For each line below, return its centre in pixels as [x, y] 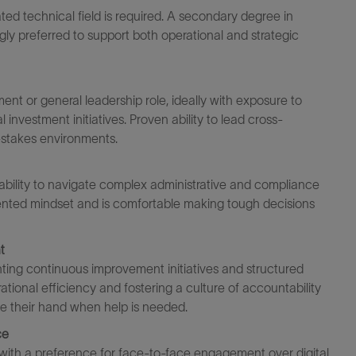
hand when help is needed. [113, 307]
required [138, 16]
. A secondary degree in [227, 16]
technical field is [68, 16]
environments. [79, 138]
